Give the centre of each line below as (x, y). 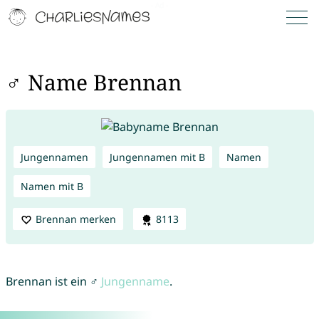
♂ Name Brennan (93, 83)
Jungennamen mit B (157, 157)
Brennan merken (75, 219)
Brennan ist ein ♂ (53, 282)
